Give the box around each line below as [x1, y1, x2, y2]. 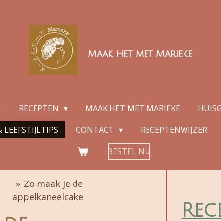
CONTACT [75, 124, 116, 135]
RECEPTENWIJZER [140, 124, 207, 135]
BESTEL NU [107, 146, 150, 157]
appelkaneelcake [12, 191, 83, 203]
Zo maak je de [24, 178, 83, 189]
